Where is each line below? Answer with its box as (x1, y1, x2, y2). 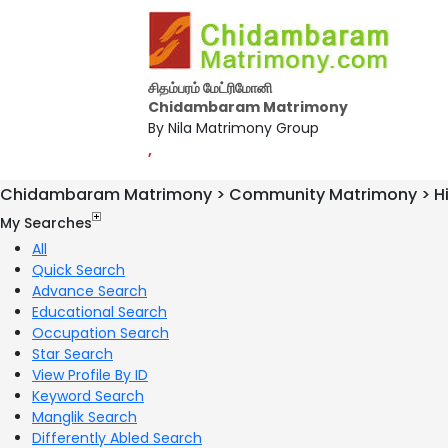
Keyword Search (32, 385, 144, 406)
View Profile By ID (32, 364, 148, 385)
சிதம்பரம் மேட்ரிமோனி (148, 78, 272, 98)
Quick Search (32, 259, 125, 280)
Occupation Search (32, 322, 169, 343)
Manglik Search (32, 406, 137, 427)
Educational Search (32, 301, 167, 322)
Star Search (32, 343, 113, 364)
